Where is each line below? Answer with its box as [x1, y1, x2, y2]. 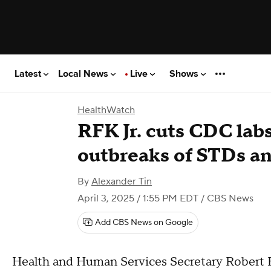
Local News [58, 67, 111, 80]
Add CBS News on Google [95, 217, 193, 228]
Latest [15, 67, 44, 80]
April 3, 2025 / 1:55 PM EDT [77, 192, 198, 204]
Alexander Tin [91, 175, 152, 188]
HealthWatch [77, 104, 135, 116]
